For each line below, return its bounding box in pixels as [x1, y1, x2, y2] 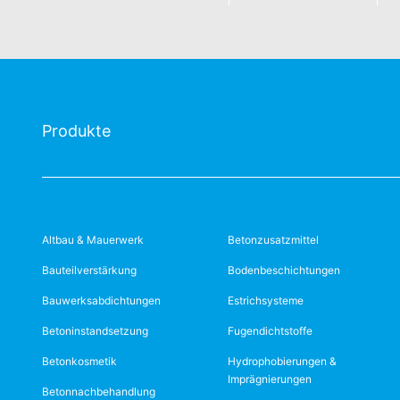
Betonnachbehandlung [42, 385, 155, 398]
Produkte [42, 121, 111, 140]
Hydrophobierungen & [228, 354, 337, 368]
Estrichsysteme [228, 294, 304, 307]
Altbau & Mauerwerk [42, 233, 144, 246]
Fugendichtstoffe [228, 324, 313, 337]
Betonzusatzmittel [228, 233, 320, 246]
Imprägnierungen [228, 372, 312, 386]
